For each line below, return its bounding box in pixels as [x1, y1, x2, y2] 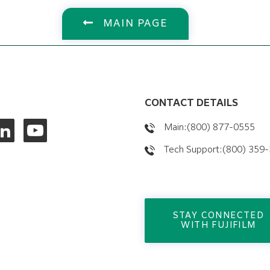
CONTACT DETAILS [145, 99, 238, 108]
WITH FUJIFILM [181, 221, 256, 230]
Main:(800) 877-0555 [164, 123, 255, 132]
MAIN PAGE [99, 19, 168, 29]
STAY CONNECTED [172, 212, 265, 220]
